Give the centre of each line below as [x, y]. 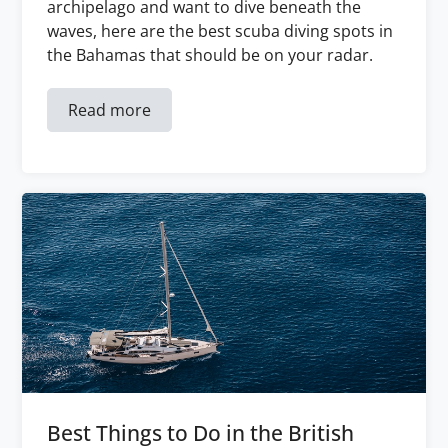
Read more [109, 110]
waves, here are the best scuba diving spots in [220, 31]
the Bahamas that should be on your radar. [210, 55]
